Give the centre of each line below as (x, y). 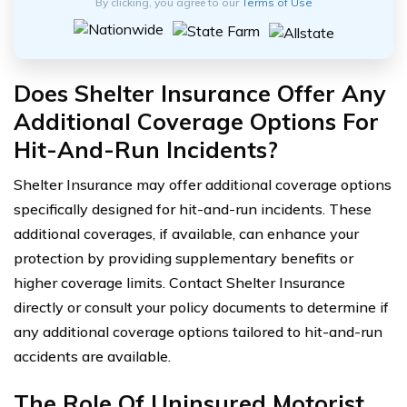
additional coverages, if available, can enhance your (186, 233)
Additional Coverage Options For (196, 121)
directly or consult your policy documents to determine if (201, 307)
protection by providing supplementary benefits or (184, 258)
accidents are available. (92, 356)
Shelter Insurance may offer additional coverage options (203, 184)
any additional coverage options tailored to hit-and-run (198, 331)
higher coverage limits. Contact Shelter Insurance (179, 282)
